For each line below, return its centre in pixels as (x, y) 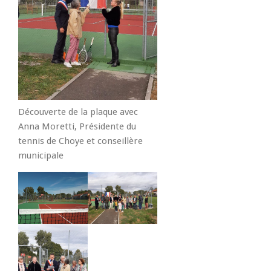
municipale (41, 155)
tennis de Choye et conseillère (80, 141)
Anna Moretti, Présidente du (77, 126)
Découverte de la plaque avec (78, 112)
